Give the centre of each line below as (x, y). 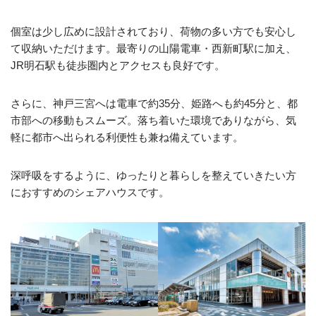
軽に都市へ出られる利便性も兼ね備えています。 (127, 138)
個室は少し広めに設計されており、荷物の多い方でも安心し (153, 32)
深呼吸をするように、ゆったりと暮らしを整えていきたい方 (153, 176)
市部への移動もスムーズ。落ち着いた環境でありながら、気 (153, 121)
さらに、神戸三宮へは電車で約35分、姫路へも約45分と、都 (154, 104)
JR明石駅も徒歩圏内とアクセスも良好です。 (118, 66)
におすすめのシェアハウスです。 (90, 193)
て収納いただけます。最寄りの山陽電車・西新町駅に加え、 (153, 49)
